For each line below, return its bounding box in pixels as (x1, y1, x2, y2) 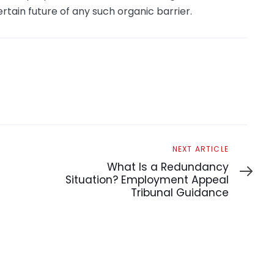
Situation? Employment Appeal (65, 172, 229, 187)
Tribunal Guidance (131, 185, 229, 200)
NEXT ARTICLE (172, 143, 229, 154)
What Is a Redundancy (107, 159, 229, 174)
